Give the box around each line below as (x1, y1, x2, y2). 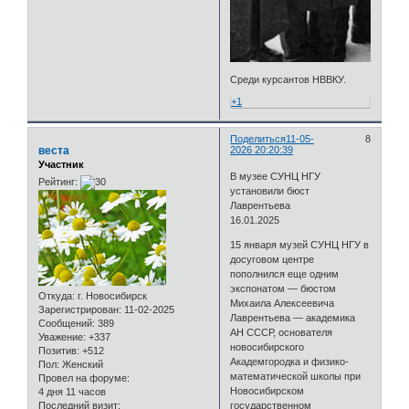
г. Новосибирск (75, 290, 147, 302)
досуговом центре (230, 254, 315, 266)
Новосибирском (230, 385, 305, 397)
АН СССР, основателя (230, 327, 333, 339)
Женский (59, 359, 103, 371)
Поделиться (230, 132, 287, 144)
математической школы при (230, 371, 362, 383)
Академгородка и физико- (230, 356, 350, 368)
